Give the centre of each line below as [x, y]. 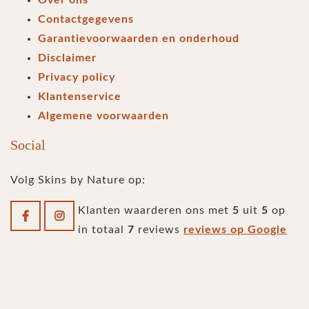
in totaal [103, 229]
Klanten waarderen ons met [155, 210]
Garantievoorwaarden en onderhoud [139, 38]
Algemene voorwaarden [103, 116]
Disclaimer [67, 58]
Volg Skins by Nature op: [78, 180]
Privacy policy [77, 77]
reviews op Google [235, 229]
